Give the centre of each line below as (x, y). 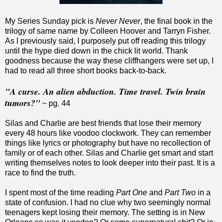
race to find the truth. (40, 172)
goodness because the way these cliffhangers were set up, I (109, 60)
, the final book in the (176, 21)
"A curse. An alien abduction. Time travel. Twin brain (105, 91)
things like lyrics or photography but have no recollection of (108, 143)
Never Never (118, 21)
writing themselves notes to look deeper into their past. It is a (110, 163)
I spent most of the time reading (60, 192)
